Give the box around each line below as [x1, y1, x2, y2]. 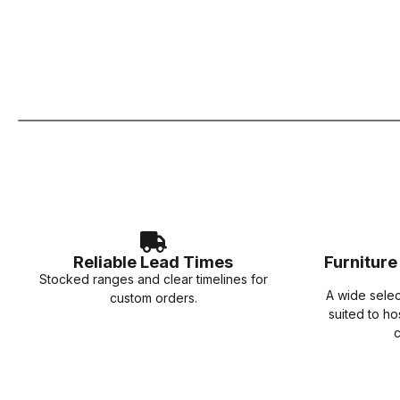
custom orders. [109, 289, 197, 305]
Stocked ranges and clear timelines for [38, 271, 268, 287]
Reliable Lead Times [73, 251, 234, 271]
